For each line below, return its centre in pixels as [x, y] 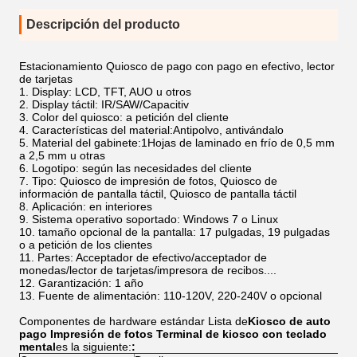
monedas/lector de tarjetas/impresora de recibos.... [148, 270]
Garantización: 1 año [91, 283]
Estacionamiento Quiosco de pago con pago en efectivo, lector [177, 66]
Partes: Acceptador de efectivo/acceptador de [152, 257]
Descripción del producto [103, 24]
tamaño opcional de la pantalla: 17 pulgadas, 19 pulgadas [184, 232]
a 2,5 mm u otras [62, 155]
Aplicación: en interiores [92, 206]
